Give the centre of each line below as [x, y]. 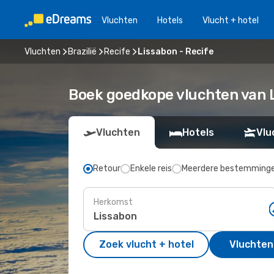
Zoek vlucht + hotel [146, 244]
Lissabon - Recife [176, 51]
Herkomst [113, 202]
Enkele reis [151, 168]
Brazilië [82, 51]
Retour [107, 168]
